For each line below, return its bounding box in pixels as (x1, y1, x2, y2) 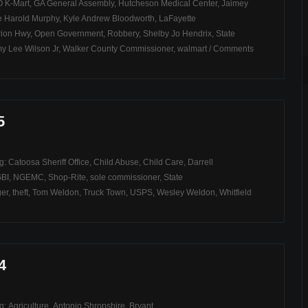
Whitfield (219, 188, 252, 197)
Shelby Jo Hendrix (143, 29, 212, 38)
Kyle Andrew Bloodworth (63, 14, 155, 23)
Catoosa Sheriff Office (8, 157, 89, 167)
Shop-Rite (48, 173, 86, 182)
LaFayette (159, 14, 196, 23)
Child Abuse (93, 157, 139, 167)
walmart (177, 44, 207, 54)
